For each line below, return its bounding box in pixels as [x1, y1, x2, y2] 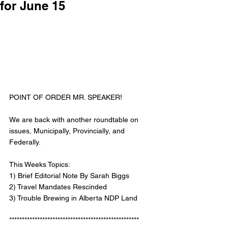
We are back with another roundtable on [9, 116, 140, 124]
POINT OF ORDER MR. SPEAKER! [9, 93, 124, 102]
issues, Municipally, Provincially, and [9, 127, 127, 135]
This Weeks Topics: [9, 160, 72, 169]
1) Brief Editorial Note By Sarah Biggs [9, 172, 129, 180]
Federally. [9, 138, 42, 147]
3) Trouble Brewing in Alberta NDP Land [9, 194, 137, 203]
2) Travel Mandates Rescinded [9, 183, 109, 191]
